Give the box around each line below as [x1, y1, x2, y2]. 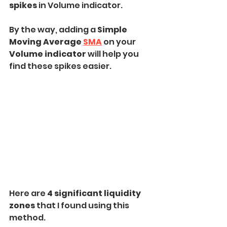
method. [9, 212, 46, 224]
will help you [88, 48, 140, 60]
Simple [97, 24, 129, 36]
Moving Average [9, 36, 83, 48]
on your [103, 36, 137, 48]
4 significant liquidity [47, 187, 142, 200]
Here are [9, 187, 47, 200]
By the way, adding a [9, 24, 97, 36]
